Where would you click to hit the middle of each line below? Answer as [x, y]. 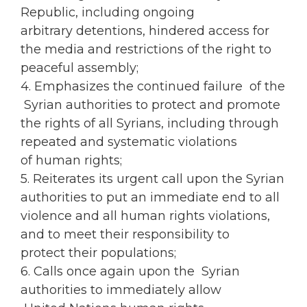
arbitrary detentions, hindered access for [145, 31]
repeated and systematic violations [129, 142]
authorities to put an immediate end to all [150, 198]
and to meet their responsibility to [125, 235]
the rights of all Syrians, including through [150, 124]
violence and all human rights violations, [145, 216]
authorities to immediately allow [121, 290]
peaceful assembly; [79, 68]
